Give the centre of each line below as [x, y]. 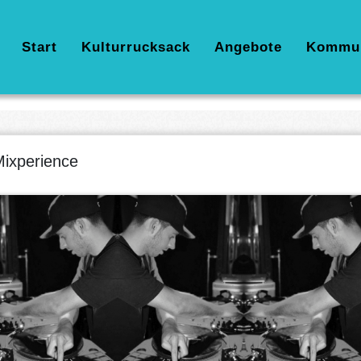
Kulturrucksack [136, 47]
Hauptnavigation [72, 46]
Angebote [248, 47]
